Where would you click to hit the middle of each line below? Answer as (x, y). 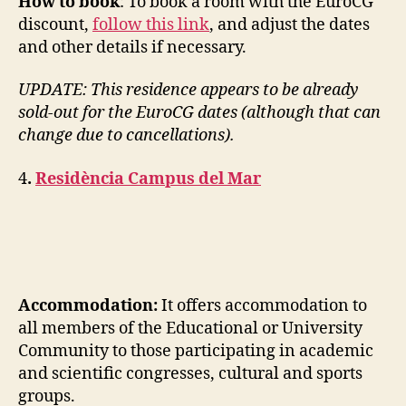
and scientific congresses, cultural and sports (190, 374)
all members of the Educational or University (190, 329)
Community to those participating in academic (196, 352)
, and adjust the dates (290, 24)
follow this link (151, 24)
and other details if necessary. (132, 47)
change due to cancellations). (126, 136)
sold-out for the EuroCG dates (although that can (199, 113)
